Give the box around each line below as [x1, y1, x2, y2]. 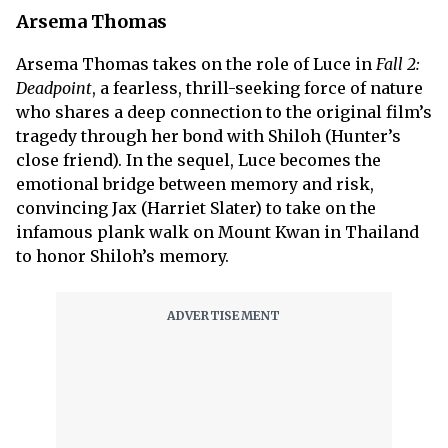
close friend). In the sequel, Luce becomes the [16, 150, 381, 170]
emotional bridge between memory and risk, [16, 174, 374, 194]
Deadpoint [16, 78, 92, 98]
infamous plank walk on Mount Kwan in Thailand [16, 222, 419, 242]
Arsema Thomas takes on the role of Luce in [16, 54, 376, 74]
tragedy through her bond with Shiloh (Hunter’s [16, 126, 401, 146]
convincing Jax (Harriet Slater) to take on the [16, 198, 376, 218]
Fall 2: [376, 54, 420, 74]
